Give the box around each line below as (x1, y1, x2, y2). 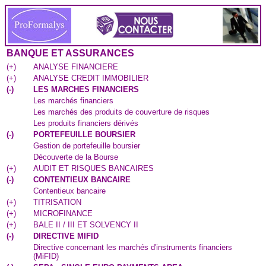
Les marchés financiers (33, 96, 113, 105)
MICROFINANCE (33, 209, 93, 218)
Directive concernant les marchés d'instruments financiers (33, 243, 232, 252)
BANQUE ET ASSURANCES (7, 48, 134, 58)
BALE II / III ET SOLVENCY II (33, 220, 138, 229)
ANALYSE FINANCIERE (33, 62, 118, 71)
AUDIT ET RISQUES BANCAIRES (33, 164, 154, 173)
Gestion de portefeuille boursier (33, 141, 140, 150)
